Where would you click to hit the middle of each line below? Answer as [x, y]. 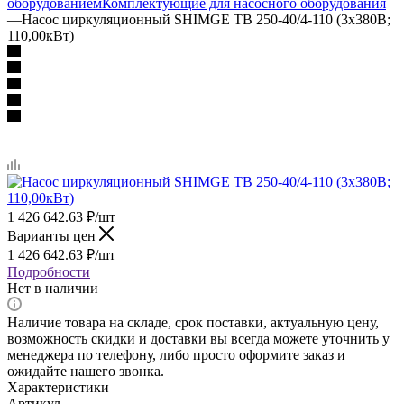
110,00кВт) [41, 35]
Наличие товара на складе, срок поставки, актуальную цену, [193, 322]
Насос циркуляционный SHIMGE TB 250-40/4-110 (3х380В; [206, 19]
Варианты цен [53, 235]
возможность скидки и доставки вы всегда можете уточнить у [198, 338]
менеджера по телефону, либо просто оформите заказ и [176, 354]
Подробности [49, 271]
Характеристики [58, 387]
